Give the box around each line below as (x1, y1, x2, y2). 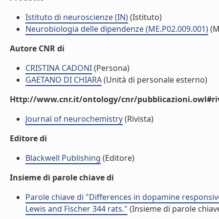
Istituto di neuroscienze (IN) (25, 12, 128, 22)
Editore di (10, 133, 47, 144)
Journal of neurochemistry (25, 113, 123, 124)
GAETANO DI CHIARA (25, 74, 102, 85)
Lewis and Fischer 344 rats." (25, 203, 128, 214)
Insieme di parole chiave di (10, 172, 114, 183)
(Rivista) (123, 113, 153, 124)
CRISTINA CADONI (25, 63, 92, 73)
